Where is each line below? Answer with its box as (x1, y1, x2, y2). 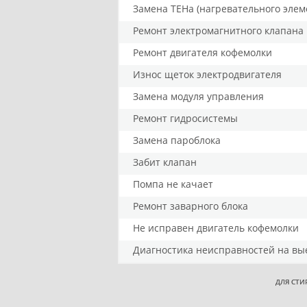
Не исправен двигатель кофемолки (133, 221, 299, 234)
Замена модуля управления (133, 90, 264, 103)
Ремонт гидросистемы (133, 112, 238, 125)
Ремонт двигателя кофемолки (133, 46, 272, 59)
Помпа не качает (133, 177, 213, 191)
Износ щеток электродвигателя (133, 68, 282, 81)
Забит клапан (133, 156, 197, 169)
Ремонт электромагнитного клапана (133, 24, 304, 37)
